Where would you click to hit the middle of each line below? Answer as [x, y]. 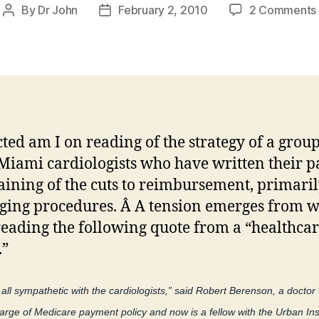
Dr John [58, 10]
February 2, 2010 [163, 10]
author [25, 28]
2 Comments [283, 10]
